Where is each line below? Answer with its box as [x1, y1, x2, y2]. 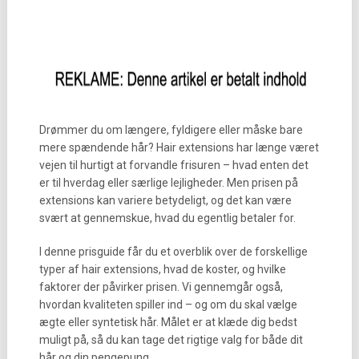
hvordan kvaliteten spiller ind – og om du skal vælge [38, 298, 297, 311]
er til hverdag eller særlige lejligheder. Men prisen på [38, 176, 298, 189]
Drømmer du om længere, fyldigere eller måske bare [38, 123, 303, 136]
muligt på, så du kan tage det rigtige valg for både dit [38, 333, 303, 346]
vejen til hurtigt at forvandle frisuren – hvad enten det [38, 159, 309, 171]
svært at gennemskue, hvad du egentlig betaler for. [38, 212, 296, 224]
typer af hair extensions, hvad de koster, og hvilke [38, 263, 286, 276]
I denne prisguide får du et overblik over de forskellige [38, 245, 308, 258]
